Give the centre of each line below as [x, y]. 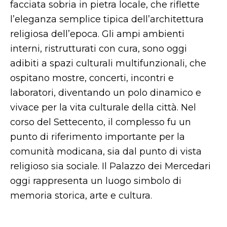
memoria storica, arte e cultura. [81, 196]
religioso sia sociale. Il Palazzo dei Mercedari [110, 166]
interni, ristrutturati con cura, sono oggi [99, 49]
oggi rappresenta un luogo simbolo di [96, 181]
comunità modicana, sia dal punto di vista [106, 152]
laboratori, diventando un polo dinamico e [106, 93]
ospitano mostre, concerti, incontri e [92, 78]
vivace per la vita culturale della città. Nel [103, 107]
